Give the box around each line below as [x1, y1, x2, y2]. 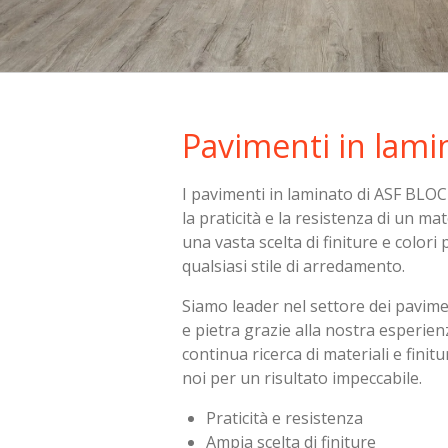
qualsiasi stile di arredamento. [182, 254, 406, 277]
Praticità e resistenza [206, 406, 364, 429]
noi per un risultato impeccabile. [182, 366, 423, 389]
